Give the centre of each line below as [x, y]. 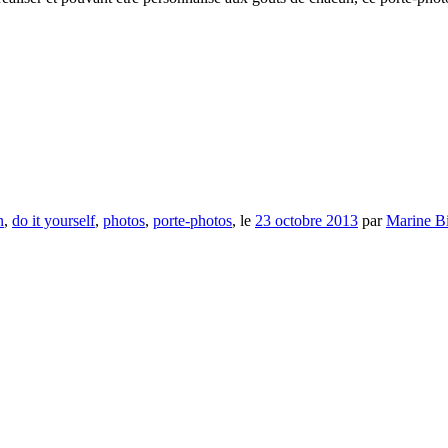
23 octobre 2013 [306, 221]
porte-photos [192, 221]
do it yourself [53, 221]
